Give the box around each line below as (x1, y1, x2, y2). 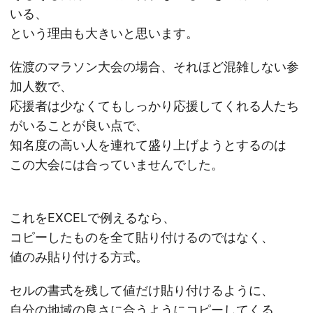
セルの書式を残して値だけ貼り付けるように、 (10, 283, 274, 298)
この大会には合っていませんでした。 (10, 157, 224, 172)
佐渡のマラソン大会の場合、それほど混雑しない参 (10, 59, 299, 74)
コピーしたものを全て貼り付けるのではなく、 (10, 230, 274, 245)
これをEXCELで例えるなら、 (10, 210, 175, 225)
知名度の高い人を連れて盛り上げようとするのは (10, 138, 286, 152)
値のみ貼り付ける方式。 (10, 249, 148, 264)
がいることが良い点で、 (10, 118, 148, 133)
